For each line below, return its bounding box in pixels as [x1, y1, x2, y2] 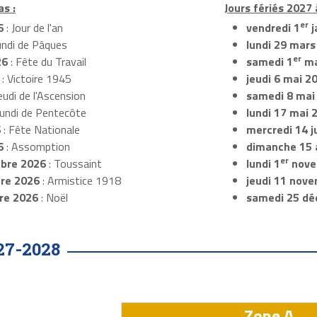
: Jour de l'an [3, 19, 63, 37]
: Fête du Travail [7, 53, 86, 71]
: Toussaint [45, 155, 102, 173]
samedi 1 [246, 53, 293, 71]
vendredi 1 [246, 19, 300, 37]
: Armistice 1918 [39, 172, 121, 190]
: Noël [38, 189, 68, 207]
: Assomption [3, 138, 70, 156]
